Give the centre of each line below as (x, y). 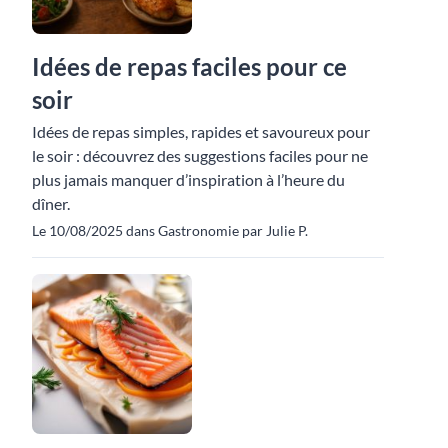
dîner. (51, 203)
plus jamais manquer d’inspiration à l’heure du (188, 179)
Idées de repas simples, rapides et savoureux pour (201, 131)
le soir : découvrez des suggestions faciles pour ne (200, 155)
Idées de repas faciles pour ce (189, 66)
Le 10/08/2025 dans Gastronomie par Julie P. (170, 230)
